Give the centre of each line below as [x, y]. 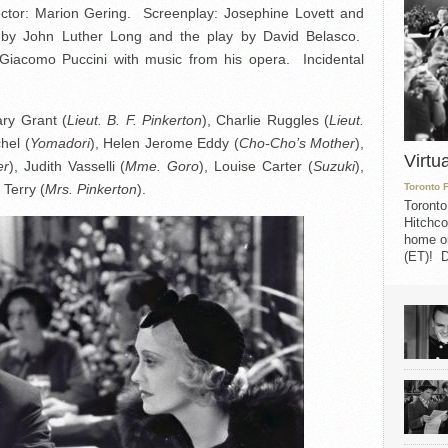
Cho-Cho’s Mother [297, 143]
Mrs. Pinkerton [91, 189]
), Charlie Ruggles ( [265, 120]
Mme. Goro [162, 166]
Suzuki [334, 166]
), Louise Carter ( [256, 166]
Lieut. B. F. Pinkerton [134, 120]
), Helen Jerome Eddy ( [164, 143]
